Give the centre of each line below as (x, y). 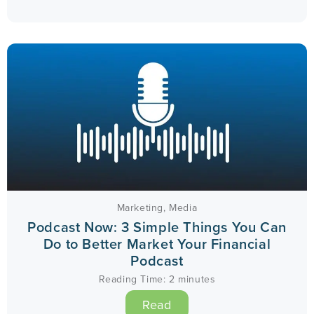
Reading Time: (132, 279)
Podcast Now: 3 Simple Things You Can (157, 227)
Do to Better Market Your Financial (157, 244)
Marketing (140, 207)
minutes (197, 279)
